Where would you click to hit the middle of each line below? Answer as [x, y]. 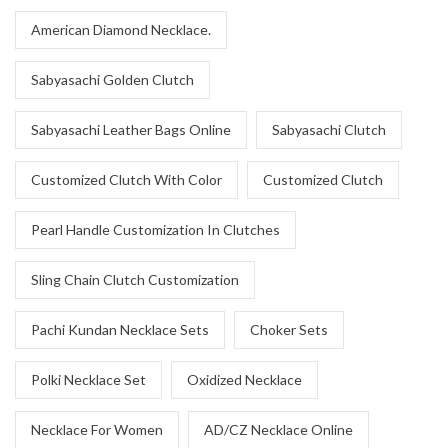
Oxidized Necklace [244, 379]
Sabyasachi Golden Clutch [112, 79]
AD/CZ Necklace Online [278, 429]
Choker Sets [289, 329]
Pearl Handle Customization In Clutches [155, 229]
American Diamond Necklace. [121, 29]
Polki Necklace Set [88, 379]
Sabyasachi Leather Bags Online [131, 129]
